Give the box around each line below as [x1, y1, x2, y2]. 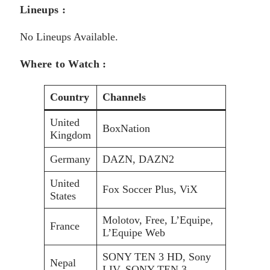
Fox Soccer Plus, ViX [102, 183, 198, 195]
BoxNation [102, 122, 150, 134]
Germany [50, 153, 90, 165]
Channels [102, 91, 146, 103]
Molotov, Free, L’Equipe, [102, 214, 213, 226]
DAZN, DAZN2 [102, 153, 174, 165]
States [50, 190, 76, 202]
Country [50, 91, 89, 103]
